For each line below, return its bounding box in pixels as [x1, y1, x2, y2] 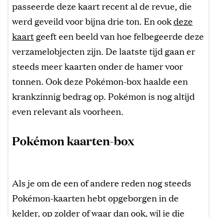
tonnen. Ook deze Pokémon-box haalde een [12, 74, 188, 87]
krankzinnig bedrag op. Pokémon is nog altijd [12, 89, 195, 102]
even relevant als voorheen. [12, 104, 124, 117]
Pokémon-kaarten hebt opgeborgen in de [12, 191, 179, 204]
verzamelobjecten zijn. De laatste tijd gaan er [12, 44, 195, 57]
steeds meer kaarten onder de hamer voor [12, 59, 183, 72]
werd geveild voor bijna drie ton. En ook [12, 14, 173, 27]
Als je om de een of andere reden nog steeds [12, 176, 191, 189]
